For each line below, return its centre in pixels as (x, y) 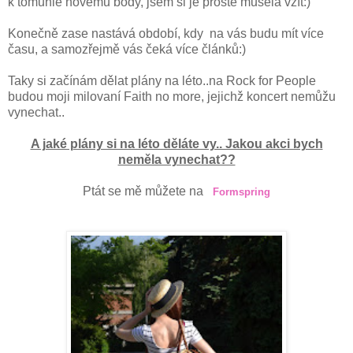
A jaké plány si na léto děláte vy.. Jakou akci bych (176, 143)
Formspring (242, 191)
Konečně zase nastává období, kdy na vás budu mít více (166, 33)
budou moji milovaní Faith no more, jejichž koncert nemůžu (172, 96)
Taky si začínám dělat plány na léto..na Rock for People (162, 80)
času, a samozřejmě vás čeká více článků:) (127, 49)
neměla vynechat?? (176, 159)
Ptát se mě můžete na (148, 191)
